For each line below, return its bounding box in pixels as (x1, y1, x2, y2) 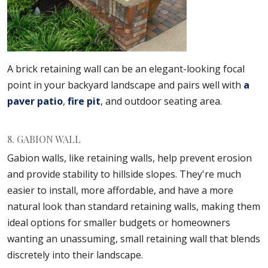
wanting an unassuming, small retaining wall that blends (7, 232, 260, 246)
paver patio (7, 95, 63, 108)
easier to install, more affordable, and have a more (7, 184, 233, 197)
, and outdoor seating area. (100, 95, 222, 108)
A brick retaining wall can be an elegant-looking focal (7, 62, 245, 76)
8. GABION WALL (7, 133, 81, 146)
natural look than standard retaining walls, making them (7, 200, 260, 214)
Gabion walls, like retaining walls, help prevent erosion (7, 151, 252, 165)
